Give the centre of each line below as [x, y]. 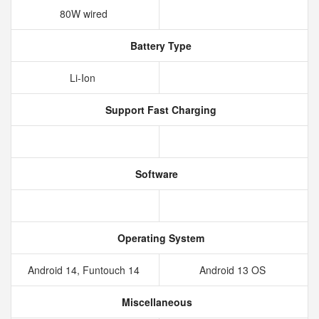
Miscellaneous [155, 302]
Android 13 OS [234, 270]
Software [155, 174]
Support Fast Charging [159, 110]
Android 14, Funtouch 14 [85, 270]
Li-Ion [85, 78]
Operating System [159, 238]
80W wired [85, 14]
